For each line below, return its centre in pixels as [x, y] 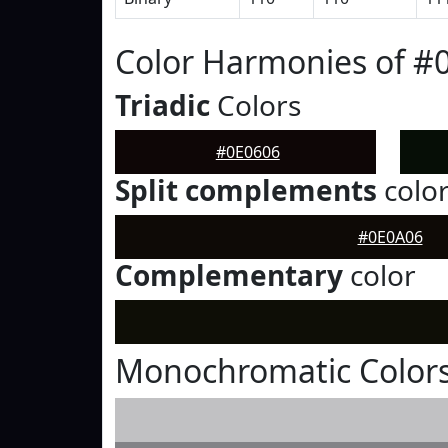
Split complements [246, 190]
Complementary [229, 275]
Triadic [162, 105]
